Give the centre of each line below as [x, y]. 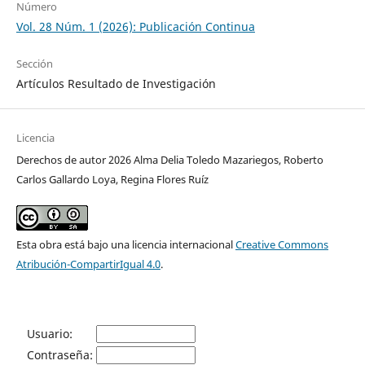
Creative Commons [281, 244]
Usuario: [50, 333]
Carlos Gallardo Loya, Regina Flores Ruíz [112, 179]
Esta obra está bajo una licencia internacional [125, 244]
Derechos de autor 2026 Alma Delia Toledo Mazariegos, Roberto [169, 159]
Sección [34, 63]
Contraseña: [60, 354]
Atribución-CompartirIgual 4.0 [88, 264]
